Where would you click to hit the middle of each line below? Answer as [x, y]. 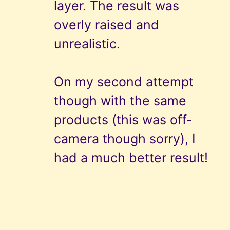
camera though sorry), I [125, 138]
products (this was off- [123, 119]
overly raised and [107, 24]
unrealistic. [87, 43]
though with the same [120, 100]
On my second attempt [124, 81]
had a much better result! [131, 157]
